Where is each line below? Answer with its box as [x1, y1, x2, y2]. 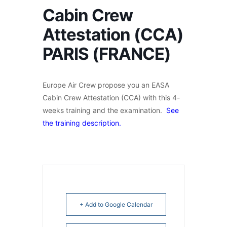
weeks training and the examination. [43, 105, 166, 115]
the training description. [43, 118, 121, 127]
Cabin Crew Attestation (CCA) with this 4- [43, 93, 180, 102]
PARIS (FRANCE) [43, 43, 171, 64]
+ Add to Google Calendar [80, 200, 153, 208]
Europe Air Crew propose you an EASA [43, 80, 169, 89]
